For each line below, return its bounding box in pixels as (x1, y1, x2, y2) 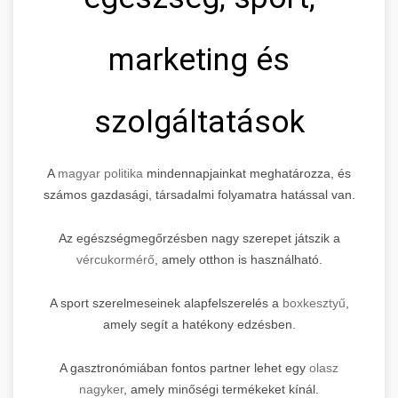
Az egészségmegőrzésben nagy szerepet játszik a (58, 230, 340, 245)
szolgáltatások (93, 103, 305, 140)
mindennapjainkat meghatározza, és (143, 165, 351, 180)
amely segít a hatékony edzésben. (102, 316, 296, 331)
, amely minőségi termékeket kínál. (123, 381, 319, 396)
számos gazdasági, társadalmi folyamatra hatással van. (43, 187, 355, 202)
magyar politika (58, 165, 143, 180)
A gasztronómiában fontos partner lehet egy (60, 360, 309, 375)
